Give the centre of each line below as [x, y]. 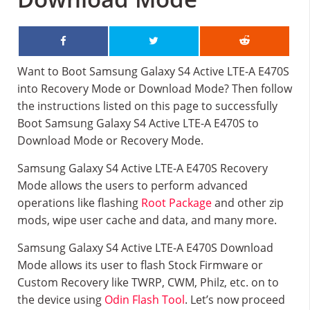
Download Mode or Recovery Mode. [110, 140]
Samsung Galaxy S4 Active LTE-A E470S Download [145, 248]
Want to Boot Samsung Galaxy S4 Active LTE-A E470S [153, 71]
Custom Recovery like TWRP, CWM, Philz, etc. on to [148, 282]
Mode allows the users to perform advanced [133, 185]
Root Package [176, 203]
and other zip [248, 203]
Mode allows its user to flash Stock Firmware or [140, 265]
